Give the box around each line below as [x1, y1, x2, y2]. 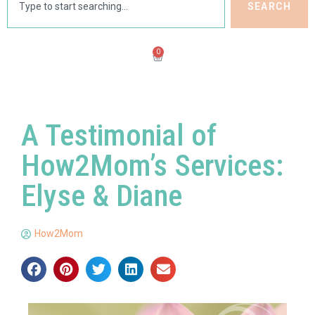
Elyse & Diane [21, 178, 182, 214]
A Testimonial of [21, 117, 217, 153]
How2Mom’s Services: [21, 148, 283, 184]
